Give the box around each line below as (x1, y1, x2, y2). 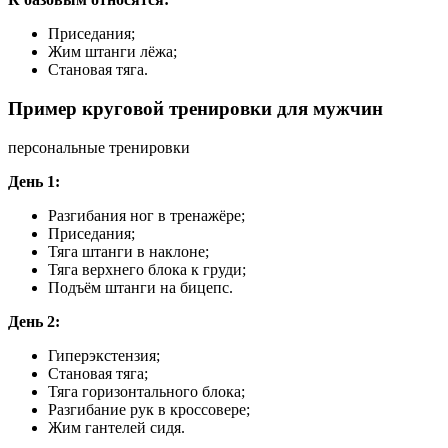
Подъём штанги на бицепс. (48, 278, 233, 296)
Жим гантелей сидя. (48, 418, 185, 436)
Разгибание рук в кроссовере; (48, 400, 250, 418)
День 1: (8, 172, 60, 190)
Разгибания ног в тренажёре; (48, 206, 245, 224)
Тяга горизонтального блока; (48, 382, 245, 400)
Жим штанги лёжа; (48, 43, 177, 61)
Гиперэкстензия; (48, 346, 160, 364)
